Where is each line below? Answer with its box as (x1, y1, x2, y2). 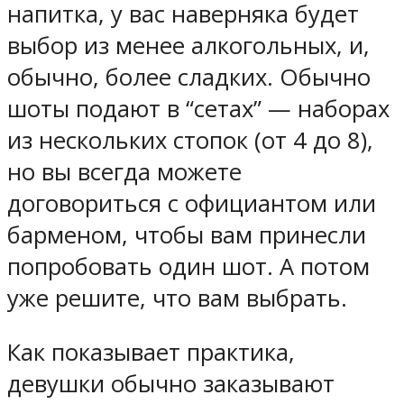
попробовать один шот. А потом (7, 250, 370, 282)
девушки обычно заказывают (7, 368, 335, 400)
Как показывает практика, (7, 336, 295, 369)
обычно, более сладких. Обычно (7, 60, 371, 93)
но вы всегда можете (7, 155, 242, 188)
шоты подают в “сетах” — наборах (7, 92, 390, 124)
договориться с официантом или (7, 187, 376, 219)
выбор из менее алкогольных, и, (7, 29, 370, 61)
